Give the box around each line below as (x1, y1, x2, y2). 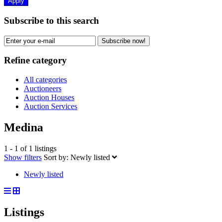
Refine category (4, 55, 67, 66)
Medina (4, 120, 43, 134)
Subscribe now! (102, 37, 146, 45)
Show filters (4, 153, 42, 162)
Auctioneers (24, 84, 61, 93)
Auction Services (24, 102, 77, 111)
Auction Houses (24, 93, 74, 102)
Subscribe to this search (4, 15, 99, 26)
